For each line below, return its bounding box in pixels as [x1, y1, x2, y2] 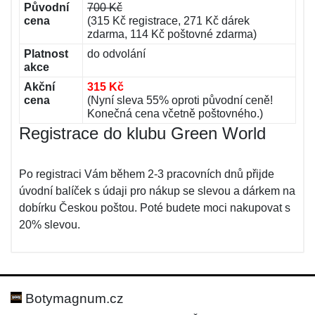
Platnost [24, 48, 68, 60]
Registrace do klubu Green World [19, 124, 266, 143]
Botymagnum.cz [22, 291, 124, 306]
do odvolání [87, 48, 146, 60]
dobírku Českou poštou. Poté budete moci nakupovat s [19, 202, 290, 214]
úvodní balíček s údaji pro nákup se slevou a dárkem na [19, 185, 295, 197]
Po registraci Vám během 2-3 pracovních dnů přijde [19, 168, 274, 180]
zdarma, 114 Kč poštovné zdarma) [87, 28, 257, 40]
